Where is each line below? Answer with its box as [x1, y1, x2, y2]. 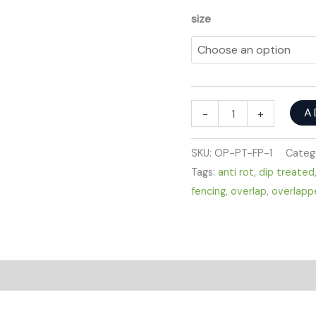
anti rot [218, 166, 255, 179]
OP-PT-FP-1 [214, 147, 273, 160]
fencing [191, 185, 226, 198]
